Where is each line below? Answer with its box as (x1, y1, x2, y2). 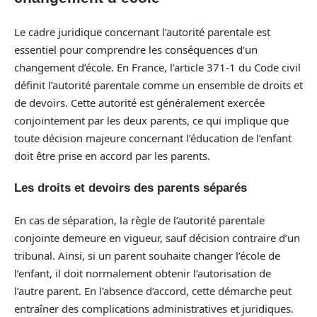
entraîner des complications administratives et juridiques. (14, 301, 294, 316)
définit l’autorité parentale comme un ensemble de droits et (14, 77, 303, 92)
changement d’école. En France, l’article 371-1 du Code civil (14, 59, 301, 74)
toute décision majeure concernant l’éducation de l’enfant (14, 130, 292, 145)
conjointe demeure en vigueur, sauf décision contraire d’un (14, 230, 300, 245)
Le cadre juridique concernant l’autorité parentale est (14, 24, 270, 39)
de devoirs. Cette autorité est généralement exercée (14, 95, 265, 110)
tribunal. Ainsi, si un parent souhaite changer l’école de (14, 248, 280, 263)
